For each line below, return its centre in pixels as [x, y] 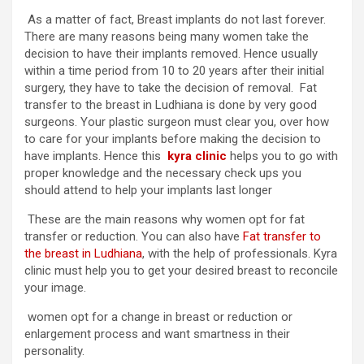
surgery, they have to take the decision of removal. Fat [171, 87]
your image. [57, 287]
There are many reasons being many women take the [167, 36]
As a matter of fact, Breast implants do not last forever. [175, 19]
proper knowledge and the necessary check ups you [163, 173]
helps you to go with [284, 156]
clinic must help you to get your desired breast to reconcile [181, 270]
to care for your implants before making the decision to [173, 139]
